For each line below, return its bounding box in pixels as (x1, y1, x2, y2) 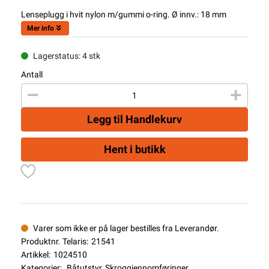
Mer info (27, 24, 54, 32)
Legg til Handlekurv (87, 113, 182, 125)
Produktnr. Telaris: (21, 237, 88, 246)
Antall (21, 70, 43, 79)
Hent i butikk (103, 143, 166, 156)
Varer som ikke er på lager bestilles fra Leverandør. (33, 223, 219, 233)
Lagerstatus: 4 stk (33, 51, 100, 61)
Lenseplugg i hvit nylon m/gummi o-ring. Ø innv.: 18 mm (21, 10, 226, 19)
